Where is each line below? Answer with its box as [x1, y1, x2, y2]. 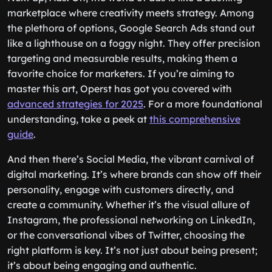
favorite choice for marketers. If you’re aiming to [7, 67, 234, 80]
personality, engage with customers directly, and [7, 183, 234, 195]
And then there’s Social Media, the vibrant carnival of [7, 153, 254, 165]
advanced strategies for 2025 [7, 98, 143, 110]
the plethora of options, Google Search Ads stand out [7, 22, 255, 34]
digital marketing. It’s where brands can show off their [7, 168, 261, 180]
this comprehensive [149, 113, 240, 125]
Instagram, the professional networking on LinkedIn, [7, 214, 255, 226]
